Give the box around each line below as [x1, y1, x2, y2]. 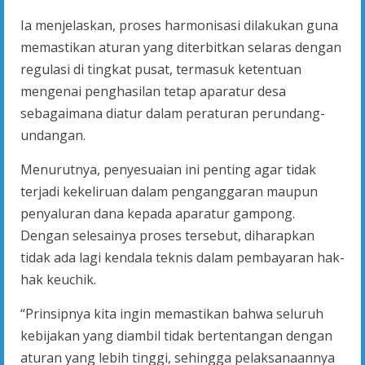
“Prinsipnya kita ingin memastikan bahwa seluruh [20, 305, 323, 323]
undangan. [20, 126, 86, 144]
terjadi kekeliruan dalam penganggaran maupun [20, 182, 318, 200]
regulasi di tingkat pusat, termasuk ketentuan [20, 60, 301, 78]
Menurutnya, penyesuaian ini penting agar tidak [20, 161, 316, 178]
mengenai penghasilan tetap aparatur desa [20, 82, 286, 100]
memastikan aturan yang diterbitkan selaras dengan [20, 38, 341, 56]
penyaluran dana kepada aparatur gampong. [20, 204, 295, 222]
